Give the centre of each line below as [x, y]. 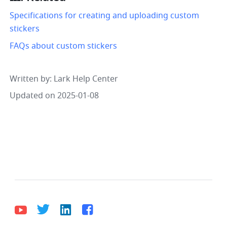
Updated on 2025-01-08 [54, 96]
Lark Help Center [86, 79]
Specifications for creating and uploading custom [105, 16]
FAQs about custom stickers [64, 46]
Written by [30, 79]
